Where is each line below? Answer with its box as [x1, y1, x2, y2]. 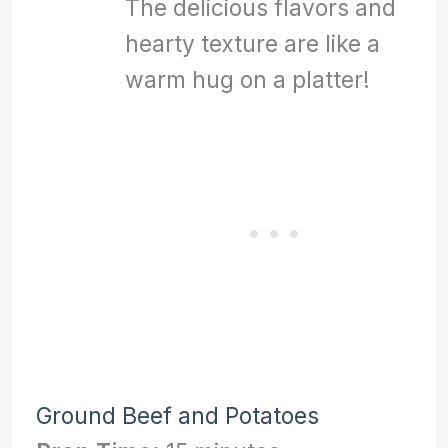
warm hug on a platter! [124, 65, 370, 93]
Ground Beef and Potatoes [36, 401, 320, 429]
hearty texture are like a [124, 29, 380, 57]
